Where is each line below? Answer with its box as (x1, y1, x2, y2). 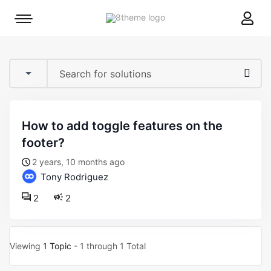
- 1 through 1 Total (71, 241, 146, 251)
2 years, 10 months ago (32, 157, 125, 167)
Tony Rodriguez (38, 171, 108, 183)
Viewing (10, 241, 43, 251)
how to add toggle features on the (22, 119, 31, 133)
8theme (165, 11, 195, 22)
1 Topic (43, 241, 71, 251)
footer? (22, 135, 65, 150)
